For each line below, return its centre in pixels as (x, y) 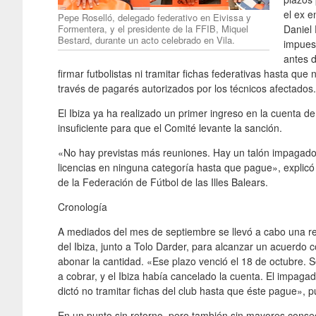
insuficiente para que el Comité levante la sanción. (170, 127)
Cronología (83, 206)
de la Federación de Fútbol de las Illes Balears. (163, 182)
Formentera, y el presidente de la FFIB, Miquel (153, 28)
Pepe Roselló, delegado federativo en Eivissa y (154, 17)
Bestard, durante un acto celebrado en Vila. (146, 39)
